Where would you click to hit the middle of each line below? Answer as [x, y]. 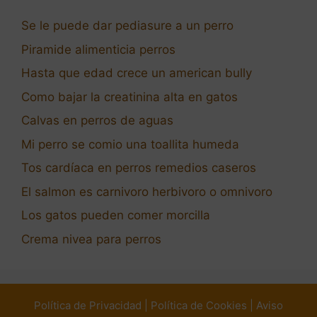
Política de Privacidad [88, 305]
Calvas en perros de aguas [97, 121]
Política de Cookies [199, 305]
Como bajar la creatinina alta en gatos [129, 97]
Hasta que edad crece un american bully [137, 73]
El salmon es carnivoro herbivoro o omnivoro [147, 191]
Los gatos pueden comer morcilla [116, 215]
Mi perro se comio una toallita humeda [130, 144]
